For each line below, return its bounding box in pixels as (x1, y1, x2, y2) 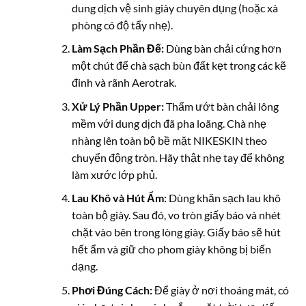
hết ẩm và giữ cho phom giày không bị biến (71, 242, 271, 256)
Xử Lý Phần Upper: (71, 99, 164, 113)
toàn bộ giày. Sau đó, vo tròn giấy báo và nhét (71, 208, 281, 222)
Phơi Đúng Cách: (71, 283, 152, 296)
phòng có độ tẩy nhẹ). (71, 18, 173, 31)
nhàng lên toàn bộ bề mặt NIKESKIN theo (71, 133, 267, 147)
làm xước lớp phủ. (71, 167, 157, 181)
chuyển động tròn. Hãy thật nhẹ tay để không (71, 150, 284, 164)
